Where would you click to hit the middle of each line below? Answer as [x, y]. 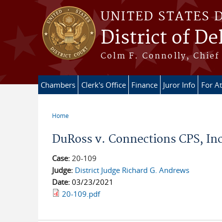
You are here [78, 123]
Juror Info [179, 85]
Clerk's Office [103, 85]
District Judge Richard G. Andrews [132, 170]
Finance [144, 85]
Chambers [58, 85]
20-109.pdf [81, 194]
